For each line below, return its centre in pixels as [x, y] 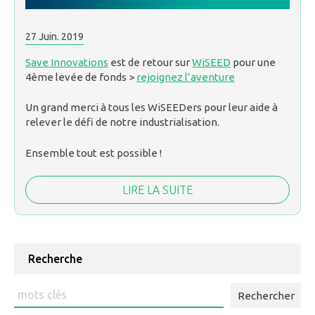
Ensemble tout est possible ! [94, 153]
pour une [253, 62]
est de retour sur [150, 62]
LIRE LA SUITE [157, 190]
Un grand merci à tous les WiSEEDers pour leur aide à [152, 108]
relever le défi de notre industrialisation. [122, 122]
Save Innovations [67, 62]
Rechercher [43, 291]
